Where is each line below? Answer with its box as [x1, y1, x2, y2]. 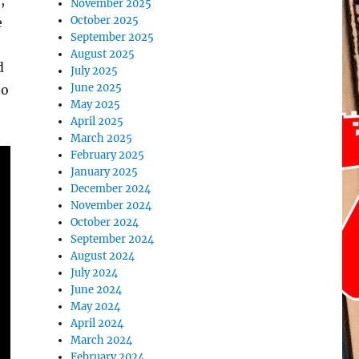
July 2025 [71, 64, 119, 78]
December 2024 [71, 182, 151, 196]
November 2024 [71, 199, 152, 212]
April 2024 [71, 317, 124, 330]
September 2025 [71, 30, 155, 44]
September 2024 [71, 232, 155, 246]
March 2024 [71, 333, 133, 347]
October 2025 [71, 14, 139, 27]
